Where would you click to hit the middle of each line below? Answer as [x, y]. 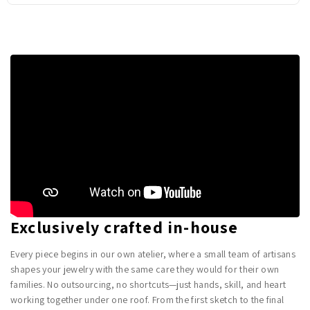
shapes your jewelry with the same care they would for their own [145, 269]
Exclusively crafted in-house [125, 227]
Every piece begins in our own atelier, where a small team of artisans [153, 254]
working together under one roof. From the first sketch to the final [147, 299]
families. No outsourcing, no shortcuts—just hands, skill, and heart [148, 284]
